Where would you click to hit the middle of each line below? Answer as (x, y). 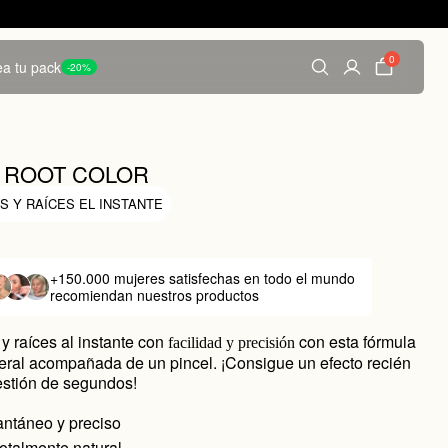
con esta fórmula (356, 341)
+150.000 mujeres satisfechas (147, 278)
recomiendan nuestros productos (155, 295)
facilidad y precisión (232, 342)
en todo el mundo (300, 278)
